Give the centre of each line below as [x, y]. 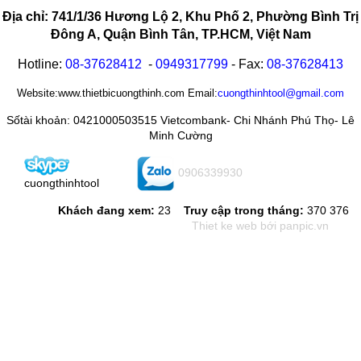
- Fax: [249, 64]
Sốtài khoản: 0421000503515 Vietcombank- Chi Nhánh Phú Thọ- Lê [180, 120]
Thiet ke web [224, 225]
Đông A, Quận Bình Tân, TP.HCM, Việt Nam [180, 34]
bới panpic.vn [293, 225]
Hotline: [40, 64]
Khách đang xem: [106, 210]
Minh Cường [180, 135]
